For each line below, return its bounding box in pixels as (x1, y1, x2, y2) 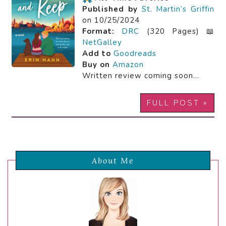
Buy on (82, 60, 110, 70)
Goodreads (114, 48, 156, 59)
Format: (82, 26, 115, 37)
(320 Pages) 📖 (139, 26, 214, 37)
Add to (82, 48, 114, 59)
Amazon (112, 60, 144, 70)
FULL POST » (147, 98, 208, 108)
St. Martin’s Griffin (141, 4, 214, 15)
